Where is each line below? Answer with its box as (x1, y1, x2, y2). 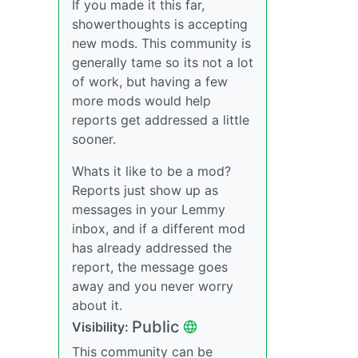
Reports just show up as (72, 181, 218, 198)
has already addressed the (72, 239, 232, 256)
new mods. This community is (72, 34, 251, 51)
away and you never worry (72, 277, 233, 294)
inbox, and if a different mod (72, 220, 245, 237)
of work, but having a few (72, 73, 228, 89)
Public (132, 316, 179, 336)
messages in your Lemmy (72, 201, 225, 217)
